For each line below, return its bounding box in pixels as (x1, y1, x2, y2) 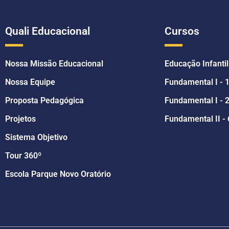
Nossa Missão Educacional (5, 59, 103, 69)
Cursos (164, 25, 199, 38)
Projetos (5, 114, 36, 124)
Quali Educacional (5, 25, 90, 38)
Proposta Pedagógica (5, 96, 84, 106)
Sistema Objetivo (5, 132, 67, 143)
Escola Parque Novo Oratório (5, 169, 111, 179)
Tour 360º (5, 151, 41, 161)
